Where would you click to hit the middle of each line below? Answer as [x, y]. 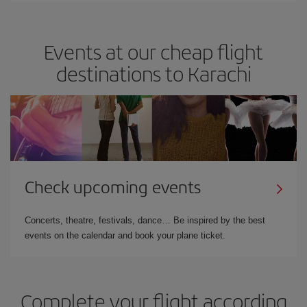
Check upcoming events [113, 186]
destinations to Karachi [153, 73]
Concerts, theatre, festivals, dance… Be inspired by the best [145, 220]
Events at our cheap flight [153, 51]
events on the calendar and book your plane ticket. [125, 235]
